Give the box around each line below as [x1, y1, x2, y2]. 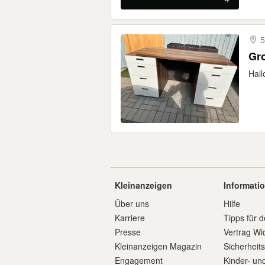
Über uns [115, 198, 149, 209]
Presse [115, 226, 141, 238]
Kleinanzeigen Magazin [115, 240, 202, 252]
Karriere [115, 212, 145, 224]
